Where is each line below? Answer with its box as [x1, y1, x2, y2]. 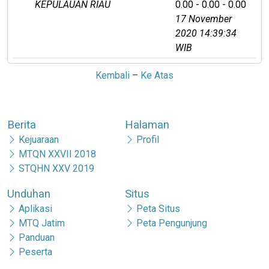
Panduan [19, 231, 55, 243]
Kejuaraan [19, 133, 59, 145]
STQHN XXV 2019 [19, 162, 95, 174]
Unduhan [7, 187, 50, 200]
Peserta [19, 246, 53, 258]
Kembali [95, 69, 130, 81]
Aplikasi [19, 202, 53, 214]
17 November [175, 13, 232, 25]
